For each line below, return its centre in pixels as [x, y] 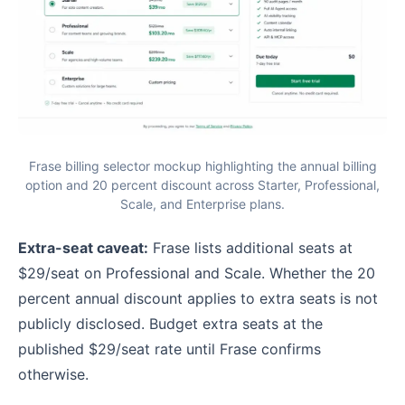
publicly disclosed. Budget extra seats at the [170, 324]
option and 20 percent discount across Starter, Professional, [202, 185]
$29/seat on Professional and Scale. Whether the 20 [197, 273]
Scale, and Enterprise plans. [202, 204]
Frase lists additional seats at [250, 248]
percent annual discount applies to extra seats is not [198, 299]
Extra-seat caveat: [83, 248]
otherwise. [53, 375]
